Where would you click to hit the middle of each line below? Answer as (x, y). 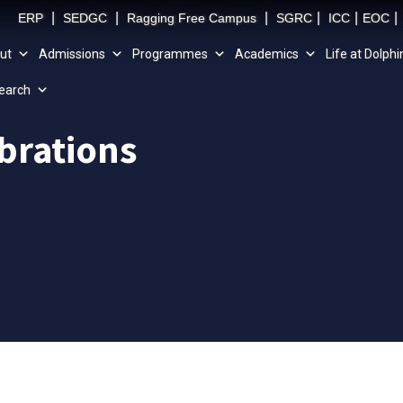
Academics (266, 54)
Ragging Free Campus (192, 18)
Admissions (72, 54)
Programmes (170, 54)
